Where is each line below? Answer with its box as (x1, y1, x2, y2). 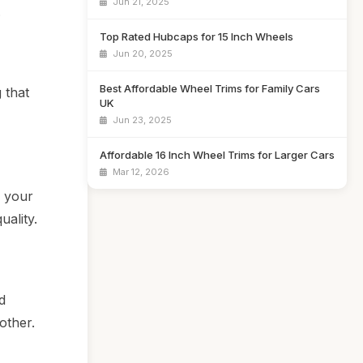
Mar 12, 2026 (110, 166, 169, 177)
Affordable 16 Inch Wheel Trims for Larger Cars (100, 148, 335, 161)
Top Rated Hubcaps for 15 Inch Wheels (100, 30, 293, 43)
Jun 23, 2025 (110, 114, 172, 126)
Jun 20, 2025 (110, 48, 173, 59)
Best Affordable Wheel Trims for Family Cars (100, 82, 320, 95)
